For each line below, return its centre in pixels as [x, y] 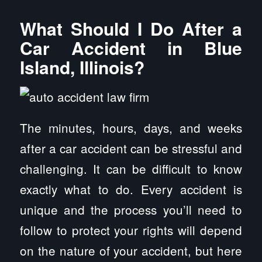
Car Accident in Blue [131, 47]
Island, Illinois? [82, 67]
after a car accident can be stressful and [131, 148]
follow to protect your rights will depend [131, 230]
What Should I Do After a [131, 28]
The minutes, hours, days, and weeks [131, 127]
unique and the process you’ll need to [131, 209]
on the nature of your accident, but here [131, 250]
